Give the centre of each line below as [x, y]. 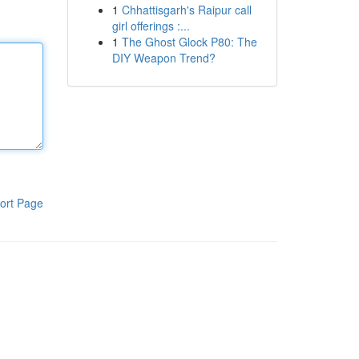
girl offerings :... [151, 26]
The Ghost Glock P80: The [189, 42]
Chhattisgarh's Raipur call [186, 10]
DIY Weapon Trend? [163, 58]
